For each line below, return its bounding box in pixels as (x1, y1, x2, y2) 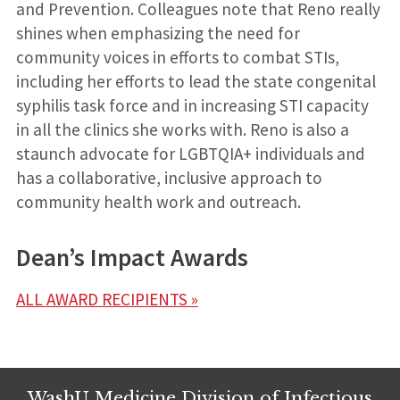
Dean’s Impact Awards (15, 242, 248, 274)
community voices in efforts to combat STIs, (15, 46, 339, 69)
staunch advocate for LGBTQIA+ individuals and (15, 143, 365, 165)
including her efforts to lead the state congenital (15, 71, 376, 93)
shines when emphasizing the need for (15, 22, 300, 45)
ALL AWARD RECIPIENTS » (15, 288, 198, 311)
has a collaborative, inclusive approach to (15, 167, 322, 189)
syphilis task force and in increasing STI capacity (15, 95, 369, 117)
